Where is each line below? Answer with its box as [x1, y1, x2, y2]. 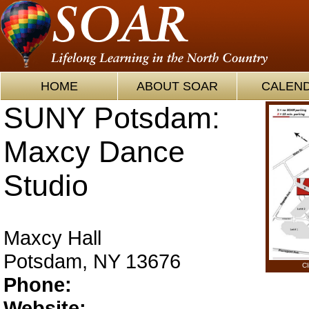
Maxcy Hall [3, 226, 101, 249]
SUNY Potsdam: [3, 101, 220, 134]
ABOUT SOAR [136, 79, 218, 93]
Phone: [3, 273, 72, 296]
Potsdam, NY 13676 [3, 250, 181, 272]
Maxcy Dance [3, 135, 185, 168]
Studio [3, 169, 88, 202]
